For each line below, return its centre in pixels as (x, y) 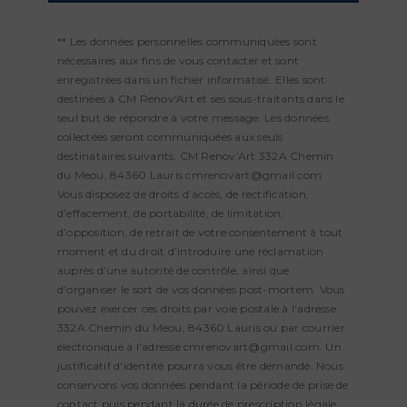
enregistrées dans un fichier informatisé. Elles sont (192, 79)
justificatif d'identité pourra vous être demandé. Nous (200, 365)
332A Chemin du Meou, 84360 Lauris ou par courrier (201, 327)
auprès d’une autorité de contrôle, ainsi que (174, 270)
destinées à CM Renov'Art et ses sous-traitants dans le (201, 98)
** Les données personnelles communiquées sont (187, 41)
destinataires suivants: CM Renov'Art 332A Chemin (196, 155)
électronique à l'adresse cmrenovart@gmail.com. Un (199, 346)
